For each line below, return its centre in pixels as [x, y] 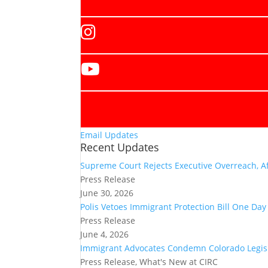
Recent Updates [120, 147]
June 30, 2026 [107, 193]
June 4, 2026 [105, 234]
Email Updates [109, 135]
